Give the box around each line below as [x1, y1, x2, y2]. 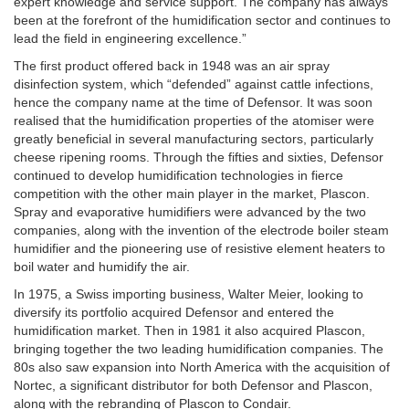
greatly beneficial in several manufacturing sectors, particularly [14, 131, 373, 146]
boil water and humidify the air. [14, 259, 190, 274]
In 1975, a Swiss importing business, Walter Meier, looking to [14, 287, 363, 301]
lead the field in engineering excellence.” [14, 31, 246, 46]
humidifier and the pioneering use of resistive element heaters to [14, 241, 385, 256]
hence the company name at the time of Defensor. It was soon [14, 95, 372, 110]
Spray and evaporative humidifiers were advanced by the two [14, 204, 366, 219]
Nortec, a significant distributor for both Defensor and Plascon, [14, 378, 372, 393]
